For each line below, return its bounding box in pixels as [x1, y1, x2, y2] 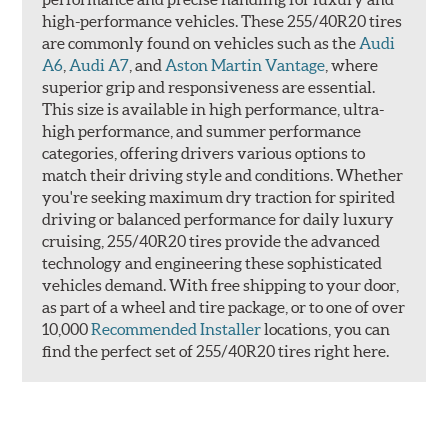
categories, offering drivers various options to [42, 144, 366, 163]
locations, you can [261, 320, 391, 339]
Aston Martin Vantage [165, 56, 326, 75]
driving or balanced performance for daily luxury [42, 210, 395, 229]
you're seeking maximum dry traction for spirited [42, 188, 396, 207]
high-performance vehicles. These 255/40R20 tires [42, 12, 403, 31]
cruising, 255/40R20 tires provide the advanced [42, 232, 381, 251]
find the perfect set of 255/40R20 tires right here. [42, 342, 390, 361]
